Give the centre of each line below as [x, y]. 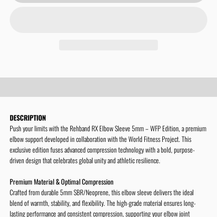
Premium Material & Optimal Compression [62, 181]
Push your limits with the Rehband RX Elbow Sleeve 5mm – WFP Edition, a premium [108, 128]
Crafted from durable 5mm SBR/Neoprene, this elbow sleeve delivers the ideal [102, 192]
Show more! [108, 64]
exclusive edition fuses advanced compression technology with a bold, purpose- [102, 149]
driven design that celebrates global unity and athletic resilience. [85, 160]
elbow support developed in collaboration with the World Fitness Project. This [101, 139]
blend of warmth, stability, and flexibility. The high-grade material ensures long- [103, 202]
